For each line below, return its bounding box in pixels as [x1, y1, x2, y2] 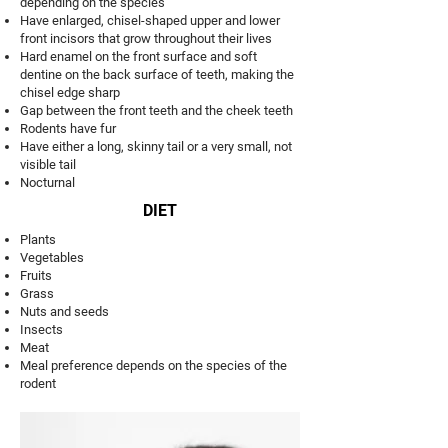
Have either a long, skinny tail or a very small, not [20, 139, 292, 154]
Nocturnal [20, 175, 75, 190]
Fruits [20, 268, 52, 283]
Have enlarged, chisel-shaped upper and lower [20, 13, 280, 28]
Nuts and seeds [20, 304, 109, 319]
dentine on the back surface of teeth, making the [20, 67, 294, 82]
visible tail [20, 157, 76, 172]
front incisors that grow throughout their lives [20, 31, 272, 46]
